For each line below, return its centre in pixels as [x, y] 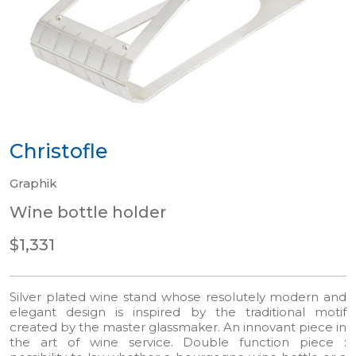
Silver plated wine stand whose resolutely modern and [178, 297]
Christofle [59, 151]
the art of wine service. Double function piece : [178, 342]
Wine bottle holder [88, 212]
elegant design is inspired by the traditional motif [178, 312]
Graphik [33, 183]
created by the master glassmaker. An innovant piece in [178, 327]
